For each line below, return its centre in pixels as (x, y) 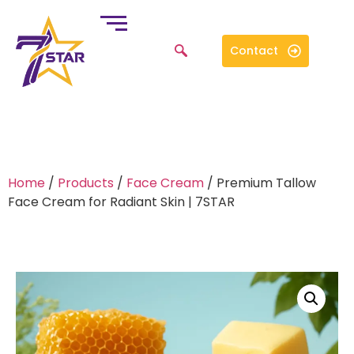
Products (86, 183)
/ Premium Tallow (260, 183)
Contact (254, 51)
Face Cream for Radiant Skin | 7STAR (121, 201)
